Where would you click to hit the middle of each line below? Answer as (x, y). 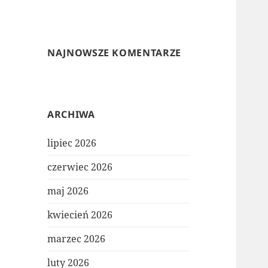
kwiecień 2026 (80, 215)
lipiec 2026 (72, 143)
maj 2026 (68, 191)
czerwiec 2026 (80, 167)
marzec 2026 (77, 239)
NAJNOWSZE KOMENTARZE (114, 53)
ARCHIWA (71, 115)
